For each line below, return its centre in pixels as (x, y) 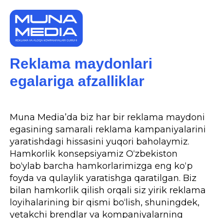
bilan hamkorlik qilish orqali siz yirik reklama (108, 190)
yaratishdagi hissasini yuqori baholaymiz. (100, 142)
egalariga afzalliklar (77, 81)
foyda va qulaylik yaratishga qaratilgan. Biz (103, 178)
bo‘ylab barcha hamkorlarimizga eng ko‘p (101, 166)
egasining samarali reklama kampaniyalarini (108, 129)
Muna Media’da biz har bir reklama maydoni (107, 117)
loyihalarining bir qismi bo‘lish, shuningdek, (105, 202)
